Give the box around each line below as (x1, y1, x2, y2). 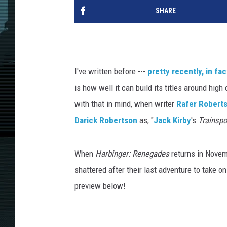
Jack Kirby (154, 115, 191, 126)
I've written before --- (74, 66, 147, 77)
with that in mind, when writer (74, 99, 176, 109)
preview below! (74, 181, 126, 192)
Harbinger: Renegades (95, 148, 169, 159)
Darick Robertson (74, 115, 137, 126)
